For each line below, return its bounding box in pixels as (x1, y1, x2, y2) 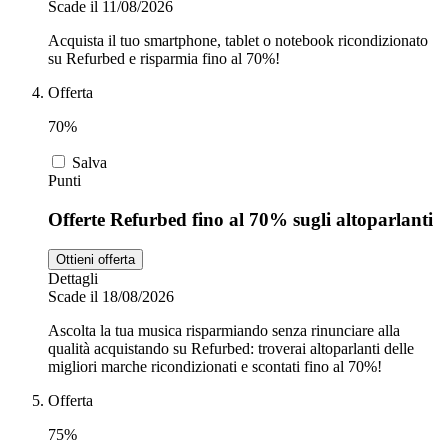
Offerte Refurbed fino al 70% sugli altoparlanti (48, 208, 433, 230)
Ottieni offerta (56, 252, 135, 268)
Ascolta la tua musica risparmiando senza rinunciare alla (48, 322, 400, 340)
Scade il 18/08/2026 (48, 288, 174, 306)
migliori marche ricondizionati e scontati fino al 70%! (48, 358, 382, 376)
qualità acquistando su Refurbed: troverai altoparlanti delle (48, 340, 414, 358)
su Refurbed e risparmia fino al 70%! (48, 49, 280, 67)
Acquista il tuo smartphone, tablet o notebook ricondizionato (48, 31, 428, 49)
